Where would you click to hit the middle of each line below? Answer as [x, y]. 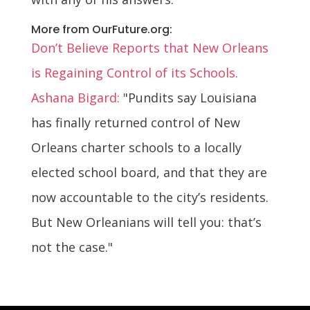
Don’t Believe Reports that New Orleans [149, 47]
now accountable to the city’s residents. [149, 197]
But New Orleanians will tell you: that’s [146, 222]
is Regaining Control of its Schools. [134, 72]
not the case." [72, 247]
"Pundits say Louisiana [188, 97]
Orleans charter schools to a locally [136, 147]
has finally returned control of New [135, 122]
